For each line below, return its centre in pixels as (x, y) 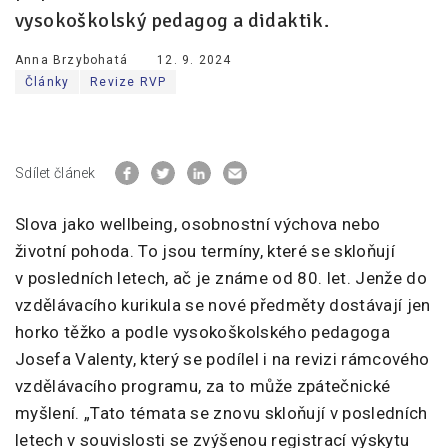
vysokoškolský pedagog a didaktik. (172, 21)
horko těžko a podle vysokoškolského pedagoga (202, 332)
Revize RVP (128, 82)
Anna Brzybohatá (71, 60)
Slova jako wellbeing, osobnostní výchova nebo (198, 224)
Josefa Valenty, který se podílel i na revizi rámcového (222, 359)
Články (47, 82)
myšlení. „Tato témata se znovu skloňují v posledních (221, 413)
